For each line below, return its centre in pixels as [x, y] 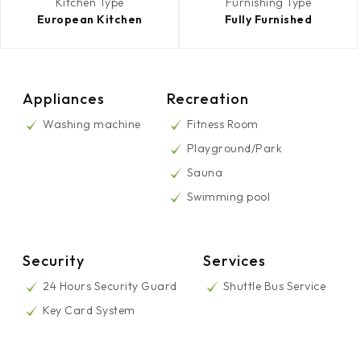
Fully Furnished [268, 19]
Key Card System [89, 310]
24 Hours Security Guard [110, 286]
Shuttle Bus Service [274, 286]
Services [234, 261]
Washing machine [92, 124]
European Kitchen [89, 19]
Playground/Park [234, 148]
